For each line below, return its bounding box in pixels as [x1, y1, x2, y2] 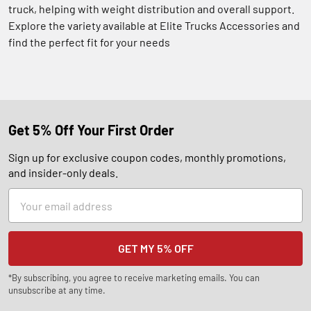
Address [8, 206, 49, 220]
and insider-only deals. [8, 165, 118, 179]
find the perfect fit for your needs [8, 35, 170, 49]
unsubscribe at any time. [8, 284, 106, 296]
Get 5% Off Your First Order [8, 120, 174, 139]
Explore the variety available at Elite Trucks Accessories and [8, 18, 300, 32]
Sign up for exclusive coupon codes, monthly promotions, [8, 150, 286, 164]
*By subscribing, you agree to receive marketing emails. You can [8, 271, 260, 283]
